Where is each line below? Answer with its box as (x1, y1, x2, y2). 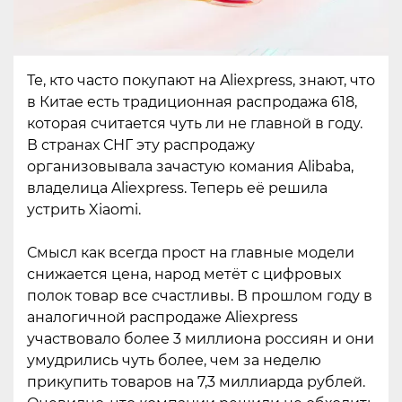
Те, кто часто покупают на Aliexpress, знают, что (27, 71, 375, 89)
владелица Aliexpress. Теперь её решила (27, 179, 328, 197)
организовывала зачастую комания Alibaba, (27, 157, 354, 175)
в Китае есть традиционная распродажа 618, (27, 92, 357, 110)
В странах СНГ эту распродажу (27, 135, 255, 153)
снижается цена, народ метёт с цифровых (27, 265, 341, 283)
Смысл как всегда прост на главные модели (27, 243, 354, 261)
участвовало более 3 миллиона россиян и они (27, 329, 374, 347)
